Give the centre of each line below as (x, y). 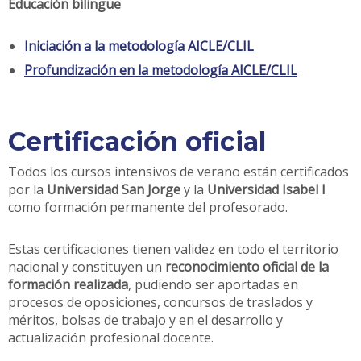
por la (27, 189)
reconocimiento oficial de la (247, 266)
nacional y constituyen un (87, 266)
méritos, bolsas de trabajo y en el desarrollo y (145, 320)
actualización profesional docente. (111, 337)
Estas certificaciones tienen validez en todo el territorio (173, 249)
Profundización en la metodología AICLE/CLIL (161, 70)
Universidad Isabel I (266, 189)
